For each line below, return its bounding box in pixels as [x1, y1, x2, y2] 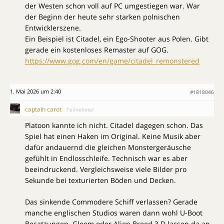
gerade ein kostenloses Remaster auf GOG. [25, 45, 168, 55]
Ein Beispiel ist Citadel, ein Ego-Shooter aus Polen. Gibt [25, 34, 208, 44]
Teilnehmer [66, 106, 94, 113]
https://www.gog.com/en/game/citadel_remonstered [25, 56, 199, 66]
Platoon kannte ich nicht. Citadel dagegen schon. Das [25, 120, 203, 130]
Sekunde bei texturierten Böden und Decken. [25, 175, 176, 185]
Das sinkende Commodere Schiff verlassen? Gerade [25, 197, 197, 207]
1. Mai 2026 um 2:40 [10, 87, 61, 95]
